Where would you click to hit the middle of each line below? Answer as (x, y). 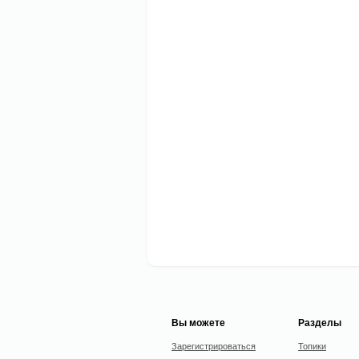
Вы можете (198, 322)
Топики (312, 345)
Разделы (320, 322)
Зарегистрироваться (214, 345)
